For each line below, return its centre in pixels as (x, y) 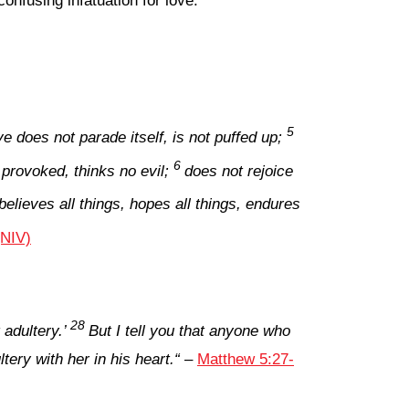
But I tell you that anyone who (189, 330)
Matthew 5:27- (246, 359)
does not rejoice (239, 171)
